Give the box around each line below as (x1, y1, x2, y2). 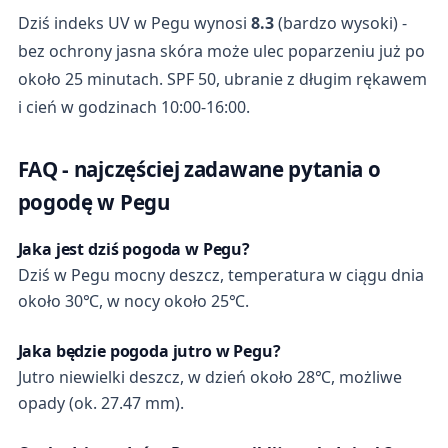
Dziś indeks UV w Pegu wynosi (17, 11, 251, 34)
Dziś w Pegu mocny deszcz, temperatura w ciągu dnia (17, 264, 424, 287)
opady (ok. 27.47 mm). (17, 392, 184, 415)
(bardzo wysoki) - (273, 11, 407, 34)
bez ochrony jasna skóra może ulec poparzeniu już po (17, 39, 425, 62)
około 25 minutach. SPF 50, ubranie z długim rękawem (17, 67, 427, 90)
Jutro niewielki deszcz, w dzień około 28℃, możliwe (17, 366, 402, 389)
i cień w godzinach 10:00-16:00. (17, 95, 250, 118)
